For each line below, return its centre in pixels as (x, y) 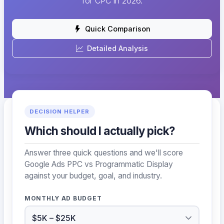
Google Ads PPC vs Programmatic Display (99, 164)
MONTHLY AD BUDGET (63, 198)
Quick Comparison (117, 29)
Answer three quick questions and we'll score (104, 152)
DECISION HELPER (60, 112)
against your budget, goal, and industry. (93, 175)
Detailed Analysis (117, 48)
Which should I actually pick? (100, 131)
